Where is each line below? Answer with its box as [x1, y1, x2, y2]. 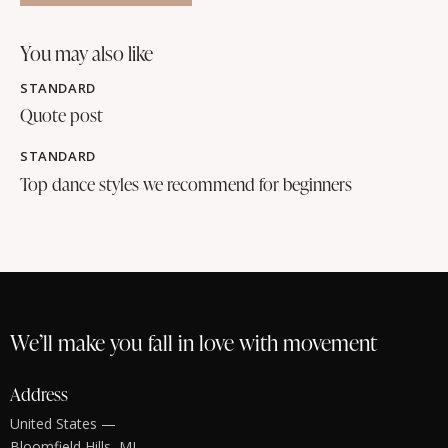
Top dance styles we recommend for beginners [20, 170, 352, 196]
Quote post [20, 102, 103, 128]
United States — [10, 413, 116, 433]
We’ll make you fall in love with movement [10, 327, 377, 359]
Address [10, 381, 68, 407]
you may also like [30, 38, 153, 67]
